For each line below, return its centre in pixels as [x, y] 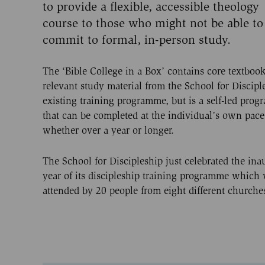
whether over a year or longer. [108, 130]
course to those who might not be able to [153, 23]
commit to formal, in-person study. [137, 39]
